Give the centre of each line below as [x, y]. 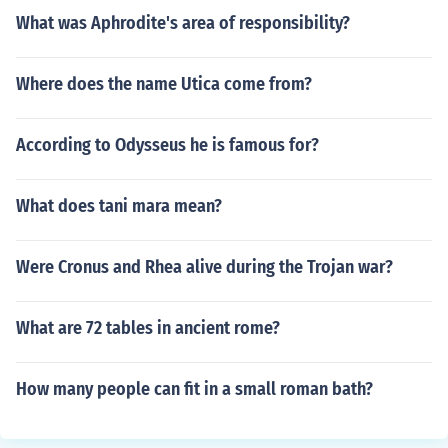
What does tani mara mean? [119, 206]
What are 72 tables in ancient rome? [148, 328]
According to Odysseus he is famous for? [167, 145]
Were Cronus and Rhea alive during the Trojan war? [204, 267]
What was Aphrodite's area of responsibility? [183, 23]
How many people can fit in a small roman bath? [194, 389]
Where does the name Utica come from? [164, 84]
